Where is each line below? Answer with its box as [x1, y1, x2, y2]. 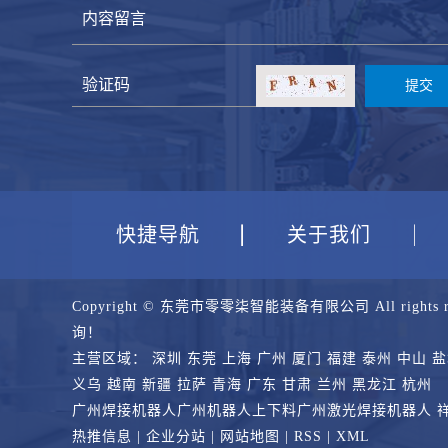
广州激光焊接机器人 [297, 402, 432, 418]
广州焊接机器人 [72, 402, 177, 418]
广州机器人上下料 [177, 402, 297, 418]
